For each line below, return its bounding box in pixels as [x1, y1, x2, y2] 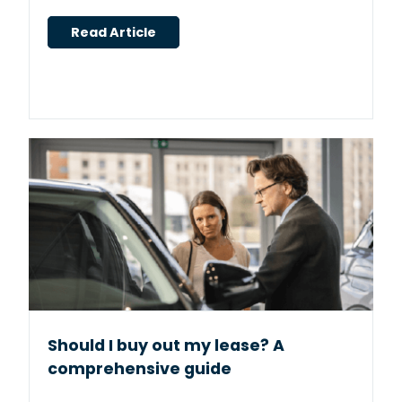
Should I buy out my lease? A [48, 335, 284, 357]
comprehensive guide [48, 358, 232, 380]
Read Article [71, 23, 156, 42]
